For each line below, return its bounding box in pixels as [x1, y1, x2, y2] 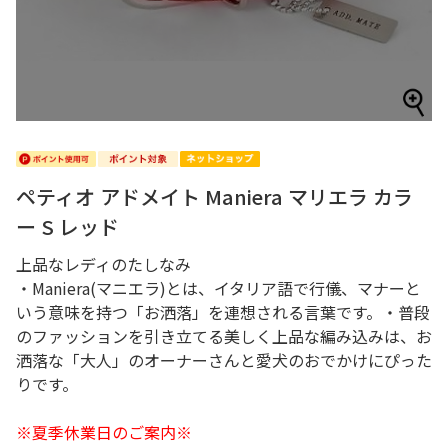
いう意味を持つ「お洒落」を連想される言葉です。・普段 [16, 300, 430, 324]
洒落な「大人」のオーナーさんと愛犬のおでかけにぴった [16, 348, 432, 372]
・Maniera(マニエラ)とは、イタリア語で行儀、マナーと [16, 276, 421, 300]
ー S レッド [16, 212, 119, 241]
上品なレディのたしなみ [16, 252, 191, 276]
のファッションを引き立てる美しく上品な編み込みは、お [16, 324, 432, 348]
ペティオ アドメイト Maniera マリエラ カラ [16, 182, 413, 211]
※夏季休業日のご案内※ [16, 420, 192, 444]
